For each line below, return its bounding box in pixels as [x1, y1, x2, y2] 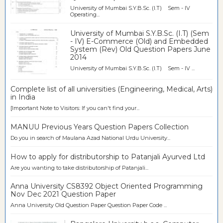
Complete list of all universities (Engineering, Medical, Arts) [10, 85, 213, 94]
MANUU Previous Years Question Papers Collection [10, 122, 189, 131]
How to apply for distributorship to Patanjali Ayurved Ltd [10, 152, 205, 161]
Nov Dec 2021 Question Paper [10, 190, 116, 199]
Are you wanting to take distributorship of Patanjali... [10, 164, 148, 171]
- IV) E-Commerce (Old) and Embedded [70, 36, 208, 46]
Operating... [70, 11, 100, 18]
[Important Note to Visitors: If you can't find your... [10, 105, 139, 112]
